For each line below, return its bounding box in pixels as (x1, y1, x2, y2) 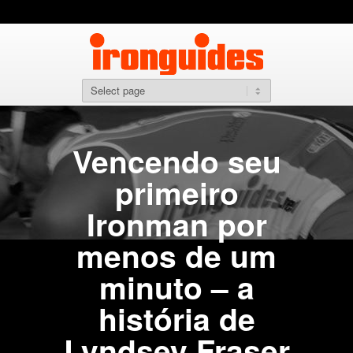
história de (98, 296, 255, 340)
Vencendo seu (72, 139, 281, 183)
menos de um (76, 233, 277, 277)
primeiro (114, 170, 239, 214)
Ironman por (86, 202, 267, 246)
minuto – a (98, 265, 255, 309)
